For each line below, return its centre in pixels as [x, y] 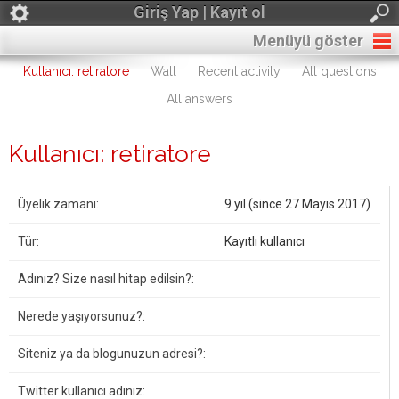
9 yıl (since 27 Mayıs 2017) [297, 204]
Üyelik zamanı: [58, 204]
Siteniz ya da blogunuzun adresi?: [112, 354]
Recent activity [239, 71]
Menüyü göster [308, 41]
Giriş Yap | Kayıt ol [199, 12]
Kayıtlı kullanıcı [265, 241]
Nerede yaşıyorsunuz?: [81, 316]
